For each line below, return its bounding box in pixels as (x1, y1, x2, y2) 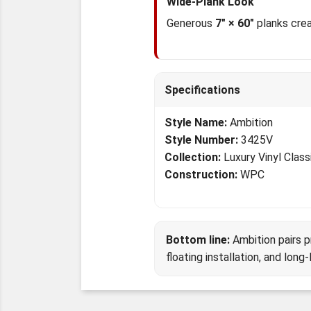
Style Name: (165, 116, 227, 129)
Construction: (165, 168, 237, 181)
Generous (167, 17, 215, 30)
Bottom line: (166, 233, 230, 246)
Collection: (165, 151, 221, 164)
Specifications (165, 83, 240, 96)
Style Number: (165, 133, 238, 146)
